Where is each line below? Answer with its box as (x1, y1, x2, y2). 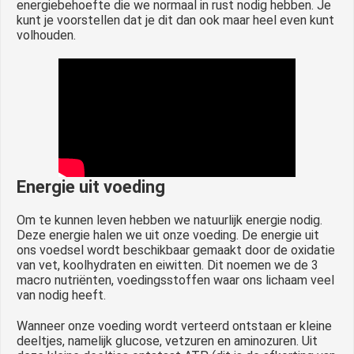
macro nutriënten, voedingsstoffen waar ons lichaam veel (17, 272, 334, 288)
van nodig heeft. (17, 287, 106, 303)
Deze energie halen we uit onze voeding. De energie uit (17, 227, 319, 243)
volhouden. (17, 27, 76, 43)
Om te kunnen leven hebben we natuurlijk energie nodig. (17, 212, 322, 228)
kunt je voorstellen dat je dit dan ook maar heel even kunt (17, 12, 334, 28)
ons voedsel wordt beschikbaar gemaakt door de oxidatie (17, 242, 335, 258)
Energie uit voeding (17, 176, 165, 197)
